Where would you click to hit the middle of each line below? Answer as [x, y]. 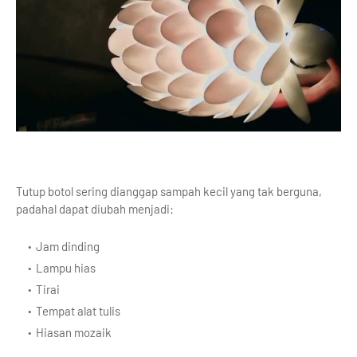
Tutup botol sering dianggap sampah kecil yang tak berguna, [169, 191]
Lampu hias [66, 267]
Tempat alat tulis [78, 310]
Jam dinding [68, 246]
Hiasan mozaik [74, 332]
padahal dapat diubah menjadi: [95, 208]
